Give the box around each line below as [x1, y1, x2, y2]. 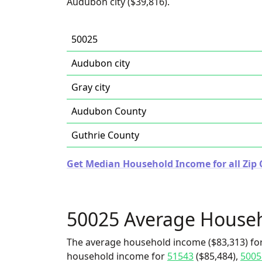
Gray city [71, 81, 110, 94]
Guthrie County [71, 129, 139, 142]
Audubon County [71, 105, 146, 118]
